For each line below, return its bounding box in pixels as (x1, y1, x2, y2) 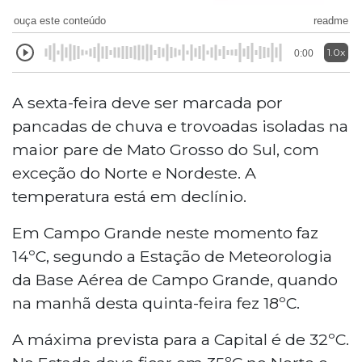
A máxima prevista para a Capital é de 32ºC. (12, 329, 349, 349)
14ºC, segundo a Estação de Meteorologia (12, 246, 332, 266)
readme (314, 14, 348, 27)
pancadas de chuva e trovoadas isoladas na (12, 116, 348, 136)
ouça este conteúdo (14, 14, 106, 27)
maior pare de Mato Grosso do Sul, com (12, 139, 319, 159)
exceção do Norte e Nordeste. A (12, 162, 256, 183)
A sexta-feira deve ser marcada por (12, 92, 283, 112)
